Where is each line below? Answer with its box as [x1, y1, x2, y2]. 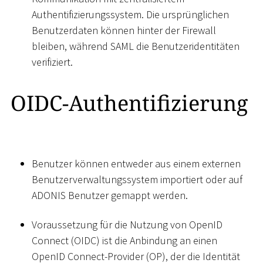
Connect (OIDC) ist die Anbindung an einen [32, 233, 217, 247]
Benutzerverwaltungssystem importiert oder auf [32, 173, 242, 187]
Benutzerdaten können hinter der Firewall [32, 23, 216, 38]
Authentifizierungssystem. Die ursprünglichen [32, 8, 229, 22]
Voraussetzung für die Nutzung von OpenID [32, 217, 222, 231]
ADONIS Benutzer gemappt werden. [32, 188, 188, 203]
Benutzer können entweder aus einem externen [32, 157, 241, 171]
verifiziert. [32, 55, 73, 69]
